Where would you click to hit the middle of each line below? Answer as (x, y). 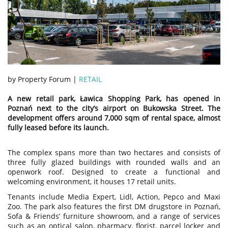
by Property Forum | (43, 79)
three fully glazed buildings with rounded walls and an (114, 162)
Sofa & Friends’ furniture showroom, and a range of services (114, 216)
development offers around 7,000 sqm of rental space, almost (114, 118)
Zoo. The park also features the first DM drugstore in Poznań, (114, 206)
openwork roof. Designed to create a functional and (114, 172)
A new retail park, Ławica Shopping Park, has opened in (114, 98)
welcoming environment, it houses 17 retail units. (92, 181)
